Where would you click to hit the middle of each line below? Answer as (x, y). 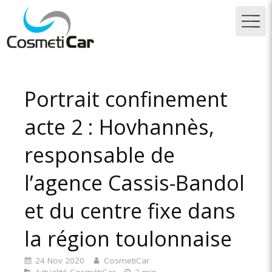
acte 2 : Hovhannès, (119, 127)
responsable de (100, 155)
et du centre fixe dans (130, 211)
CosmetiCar (127, 260)
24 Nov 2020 (60, 260)
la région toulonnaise (128, 239)
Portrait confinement (126, 99)
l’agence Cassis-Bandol (134, 183)
